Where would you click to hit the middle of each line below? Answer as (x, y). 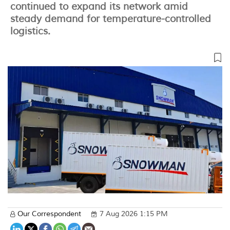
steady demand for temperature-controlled (111, 19)
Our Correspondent (49, 214)
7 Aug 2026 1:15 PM (134, 214)
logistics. (30, 31)
